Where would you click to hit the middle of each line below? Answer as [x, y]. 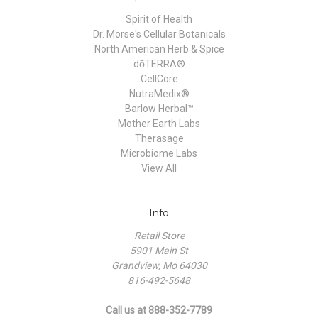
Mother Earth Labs [159, 124]
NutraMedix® [159, 94]
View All [159, 169]
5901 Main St [159, 251]
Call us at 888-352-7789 [159, 311]
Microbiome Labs [159, 154]
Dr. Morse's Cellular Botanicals [159, 34]
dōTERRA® [159, 64]
